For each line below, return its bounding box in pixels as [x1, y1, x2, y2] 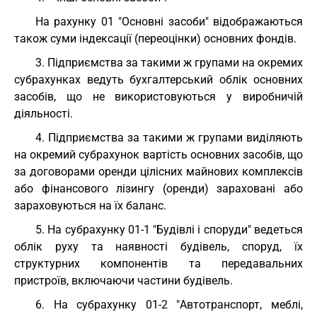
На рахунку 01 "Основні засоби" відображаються [35, 15, 303, 28]
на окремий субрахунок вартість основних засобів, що [14, 148, 303, 161]
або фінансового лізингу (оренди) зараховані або [14, 182, 303, 195]
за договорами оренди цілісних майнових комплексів [14, 165, 303, 178]
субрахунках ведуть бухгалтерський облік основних [14, 73, 303, 86]
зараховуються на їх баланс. [14, 199, 166, 212]
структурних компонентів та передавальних [14, 257, 303, 270]
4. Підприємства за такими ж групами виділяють [35, 131, 303, 144]
